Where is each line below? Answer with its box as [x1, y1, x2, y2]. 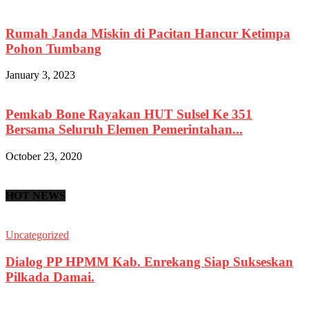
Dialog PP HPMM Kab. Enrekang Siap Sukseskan [6, 254, 293, 269]
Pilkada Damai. [6, 269, 94, 284]
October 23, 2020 [6, 150, 82, 162]
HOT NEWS [6, 189, 66, 201]
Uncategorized [6, 229, 69, 241]
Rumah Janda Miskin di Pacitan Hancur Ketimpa [6, 26, 290, 41]
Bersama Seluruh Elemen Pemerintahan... [6, 121, 243, 137]
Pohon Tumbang [6, 41, 101, 56]
